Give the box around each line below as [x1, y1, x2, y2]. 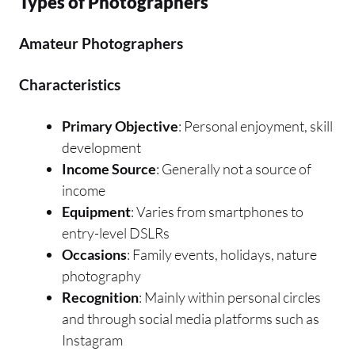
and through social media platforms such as [62, 309, 319, 327]
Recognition [62, 288, 139, 306]
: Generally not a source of [156, 159, 311, 177]
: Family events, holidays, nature [127, 245, 317, 263]
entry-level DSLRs [62, 223, 170, 242]
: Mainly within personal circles [139, 288, 321, 306]
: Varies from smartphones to [131, 202, 303, 220]
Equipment [62, 202, 131, 220]
